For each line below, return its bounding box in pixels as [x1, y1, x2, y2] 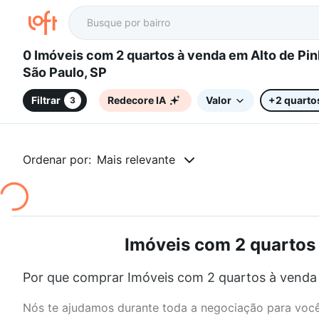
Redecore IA [108, 93, 166, 106]
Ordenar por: [23, 152, 91, 167]
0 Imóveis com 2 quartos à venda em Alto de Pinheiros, [23, 48, 177, 63]
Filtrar [31, 93, 61, 106]
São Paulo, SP [23, 65, 107, 80]
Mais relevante [97, 152, 175, 167]
